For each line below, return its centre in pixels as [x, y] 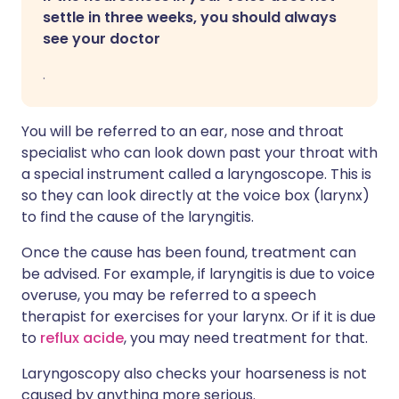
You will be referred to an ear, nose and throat [183, 131]
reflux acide [82, 338]
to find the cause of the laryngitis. [138, 217]
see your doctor [102, 39]
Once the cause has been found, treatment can [189, 252]
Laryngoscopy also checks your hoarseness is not [194, 374]
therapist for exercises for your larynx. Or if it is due [199, 317]
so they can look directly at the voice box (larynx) [195, 195]
